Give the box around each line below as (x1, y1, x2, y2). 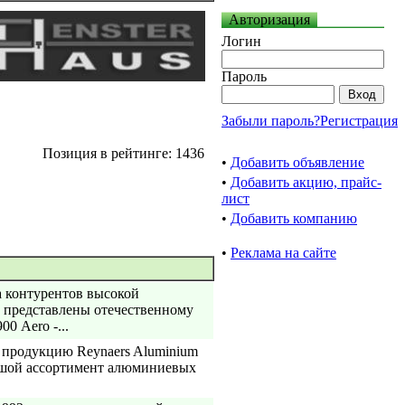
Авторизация (221, 12, 317, 27)
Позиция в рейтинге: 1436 (42, 146, 212, 161)
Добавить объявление (231, 155, 364, 170)
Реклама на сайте (231, 245, 336, 260)
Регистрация (320, 113, 398, 128)
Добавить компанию (231, 211, 357, 226)
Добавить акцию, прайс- (231, 174, 381, 190)
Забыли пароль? (221, 113, 320, 128)
